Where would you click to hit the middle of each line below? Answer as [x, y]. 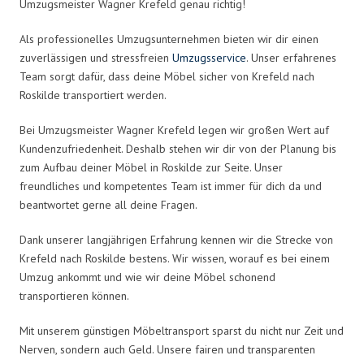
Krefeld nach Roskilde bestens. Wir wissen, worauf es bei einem [175, 258]
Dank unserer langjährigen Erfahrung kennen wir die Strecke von [176, 239]
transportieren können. [74, 295]
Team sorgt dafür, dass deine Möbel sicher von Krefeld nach [167, 76]
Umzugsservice [209, 57]
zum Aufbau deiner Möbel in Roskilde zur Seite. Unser [151, 167]
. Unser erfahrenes [291, 57]
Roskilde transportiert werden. [93, 95]
